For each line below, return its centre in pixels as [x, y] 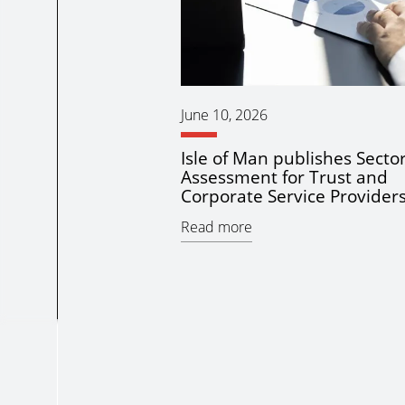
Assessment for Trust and [284, 177]
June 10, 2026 [224, 115]
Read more [216, 227]
